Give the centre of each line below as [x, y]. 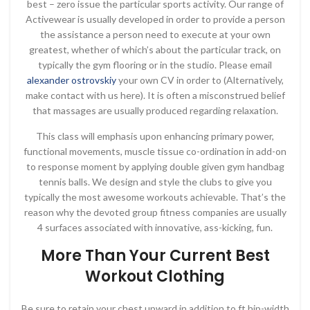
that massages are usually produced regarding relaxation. [155, 110]
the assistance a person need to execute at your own [155, 34]
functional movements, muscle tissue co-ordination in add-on [155, 151]
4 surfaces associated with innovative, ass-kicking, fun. [155, 227]
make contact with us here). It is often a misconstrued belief [155, 95]
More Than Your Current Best [155, 256]
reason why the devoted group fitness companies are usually [155, 212]
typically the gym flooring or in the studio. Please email [155, 65]
